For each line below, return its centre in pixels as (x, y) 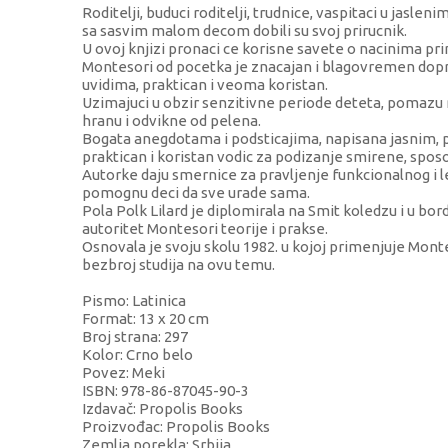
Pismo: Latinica (134, 301)
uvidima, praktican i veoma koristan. (205, 85)
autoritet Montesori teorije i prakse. (205, 229)
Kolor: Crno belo (137, 355)
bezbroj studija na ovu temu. (178, 265)
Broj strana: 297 (135, 337)
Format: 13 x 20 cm (145, 319)
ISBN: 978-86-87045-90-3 (165, 391)
